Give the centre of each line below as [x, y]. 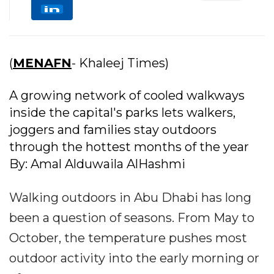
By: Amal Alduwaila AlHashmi [97, 164]
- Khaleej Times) [120, 63]
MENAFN [42, 63]
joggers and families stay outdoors [113, 129]
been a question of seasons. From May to [132, 217]
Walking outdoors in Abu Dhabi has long [130, 197]
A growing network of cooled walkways [127, 95]
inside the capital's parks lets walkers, [122, 112]
